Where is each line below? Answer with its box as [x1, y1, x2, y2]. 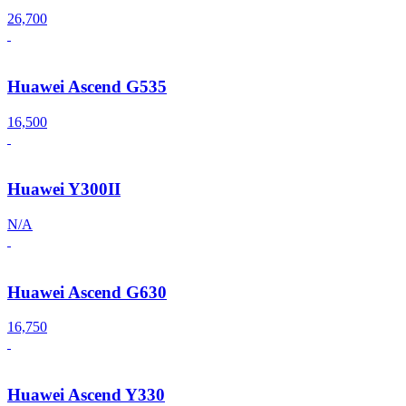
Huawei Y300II [7, 179, 121, 199]
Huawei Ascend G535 [7, 76, 167, 96]
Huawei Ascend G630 [7, 282, 167, 302]
